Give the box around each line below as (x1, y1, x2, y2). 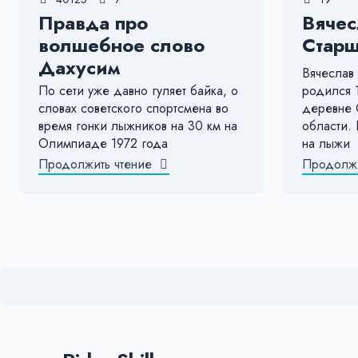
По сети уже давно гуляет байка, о (38, 81, 238, 100)
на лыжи (302, 133, 350, 153)
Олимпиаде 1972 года (38, 133, 168, 153)
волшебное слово (38, 30, 205, 59)
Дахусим (38, 53, 120, 82)
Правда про (38, 8, 148, 37)
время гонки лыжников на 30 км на (38, 116, 237, 135)
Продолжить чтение (38, 154, 152, 173)
